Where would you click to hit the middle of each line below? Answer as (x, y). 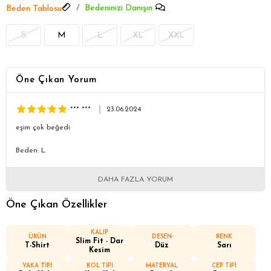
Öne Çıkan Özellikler (57, 204)
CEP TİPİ (224, 266)
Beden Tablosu (34, 8)
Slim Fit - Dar (100, 241)
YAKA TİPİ (37, 266)
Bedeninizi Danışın (119, 8)
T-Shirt (37, 246)
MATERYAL (162, 266)
